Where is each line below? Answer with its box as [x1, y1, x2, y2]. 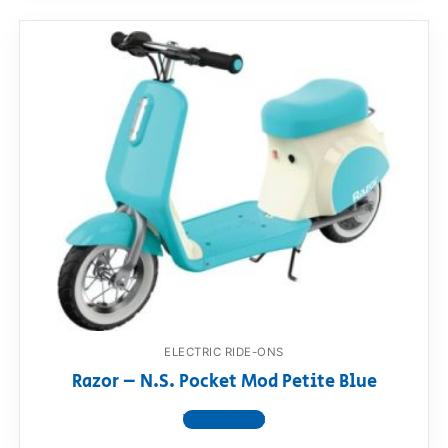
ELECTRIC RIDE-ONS [164, 345, 284, 360]
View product [183, 409, 265, 429]
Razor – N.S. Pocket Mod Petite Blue [71, 368, 377, 395]
